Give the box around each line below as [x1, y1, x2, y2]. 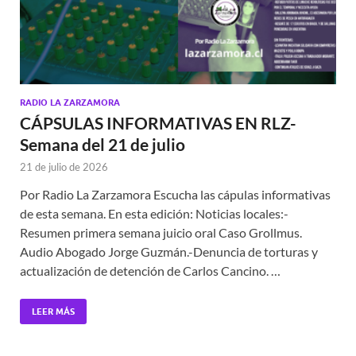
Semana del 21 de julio [20, 134, 185, 155]
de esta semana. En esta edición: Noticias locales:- [20, 206, 288, 222]
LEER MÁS [32, 306, 75, 318]
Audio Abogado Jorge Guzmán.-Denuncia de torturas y [20, 244, 318, 260]
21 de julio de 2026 [20, 161, 108, 174]
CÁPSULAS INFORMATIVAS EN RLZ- [20, 113, 296, 133]
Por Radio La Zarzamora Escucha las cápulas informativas [20, 187, 331, 203]
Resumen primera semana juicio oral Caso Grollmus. [20, 225, 302, 241]
